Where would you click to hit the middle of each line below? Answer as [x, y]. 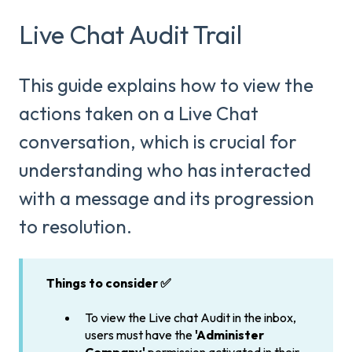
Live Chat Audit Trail [130, 34]
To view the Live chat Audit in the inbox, [191, 318]
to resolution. [75, 227]
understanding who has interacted [165, 170]
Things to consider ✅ [109, 282]
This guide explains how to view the [166, 85]
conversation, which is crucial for [158, 142]
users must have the [140, 335]
